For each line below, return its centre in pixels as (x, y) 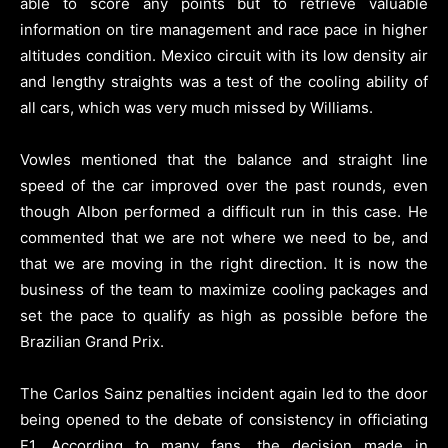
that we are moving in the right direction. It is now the (224, 263)
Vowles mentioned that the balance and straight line (224, 159)
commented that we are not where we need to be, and (224, 237)
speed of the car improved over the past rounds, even (224, 185)
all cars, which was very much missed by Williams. (196, 107)
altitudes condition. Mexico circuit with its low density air (224, 55)
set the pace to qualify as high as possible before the (224, 315)
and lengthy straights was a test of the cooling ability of (224, 81)
